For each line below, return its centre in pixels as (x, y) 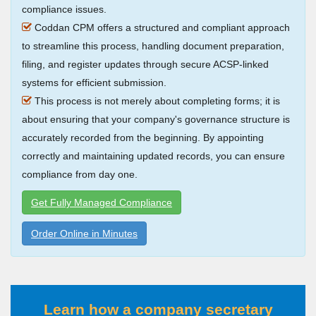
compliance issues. (64, 10)
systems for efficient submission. (94, 83)
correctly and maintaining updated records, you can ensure (153, 156)
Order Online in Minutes (84, 234)
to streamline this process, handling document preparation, (153, 46)
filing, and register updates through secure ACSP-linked (145, 65)
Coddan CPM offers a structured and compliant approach (162, 28)
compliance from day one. (80, 175)
